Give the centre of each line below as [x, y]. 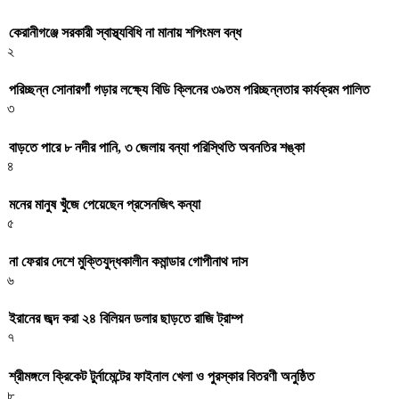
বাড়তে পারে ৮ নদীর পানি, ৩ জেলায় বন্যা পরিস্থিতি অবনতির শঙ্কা [157, 147]
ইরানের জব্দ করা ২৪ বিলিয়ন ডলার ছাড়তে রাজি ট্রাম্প [126, 319]
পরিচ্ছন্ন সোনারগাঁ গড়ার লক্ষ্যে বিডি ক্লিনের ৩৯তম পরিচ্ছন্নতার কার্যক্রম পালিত [189, 90]
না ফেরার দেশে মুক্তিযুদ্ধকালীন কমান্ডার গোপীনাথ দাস [128, 262]
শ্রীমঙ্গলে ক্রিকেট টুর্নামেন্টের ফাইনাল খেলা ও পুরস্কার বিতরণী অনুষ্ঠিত [162, 376]
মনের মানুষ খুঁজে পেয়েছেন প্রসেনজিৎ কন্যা [105, 204]
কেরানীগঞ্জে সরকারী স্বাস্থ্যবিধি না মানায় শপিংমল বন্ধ [125, 33]
